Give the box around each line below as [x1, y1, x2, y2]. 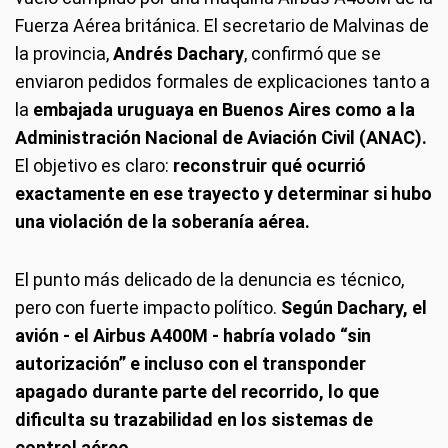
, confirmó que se [244, 42, 381, 64]
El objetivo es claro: [15, 154, 169, 176]
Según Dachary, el [281, 296, 427, 318]
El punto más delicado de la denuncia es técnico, [15, 268, 404, 290]
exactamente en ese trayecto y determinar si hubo [15, 182, 432, 204]
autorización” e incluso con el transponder [15, 352, 366, 374]
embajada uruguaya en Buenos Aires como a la [33, 98, 415, 120]
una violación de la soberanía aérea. [15, 210, 310, 232]
